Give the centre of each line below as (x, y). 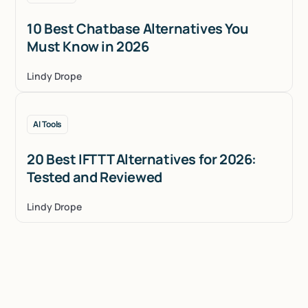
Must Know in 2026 (88, 46)
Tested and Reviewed (95, 177)
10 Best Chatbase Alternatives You (138, 28)
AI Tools (48, 124)
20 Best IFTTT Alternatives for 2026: (142, 159)
